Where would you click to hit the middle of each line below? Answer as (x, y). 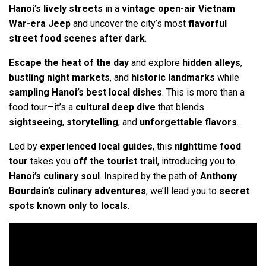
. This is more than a (203, 93)
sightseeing (36, 122)
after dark (122, 39)
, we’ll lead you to (183, 191)
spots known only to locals (68, 206)
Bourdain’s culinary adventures (77, 191)
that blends (180, 107)
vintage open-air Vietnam (178, 9)
